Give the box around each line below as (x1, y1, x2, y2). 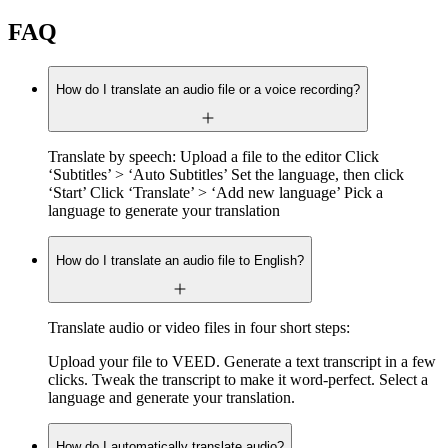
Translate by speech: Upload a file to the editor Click (48, 148, 379, 166)
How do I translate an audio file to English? (56, 252, 304, 268)
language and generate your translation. (48, 389, 295, 407)
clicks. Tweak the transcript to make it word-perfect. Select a (48, 371, 428, 389)
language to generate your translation (48, 202, 280, 220)
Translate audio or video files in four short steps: (48, 319, 350, 337)
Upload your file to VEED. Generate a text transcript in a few (48, 353, 436, 371)
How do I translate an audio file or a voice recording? (56, 82, 360, 98)
